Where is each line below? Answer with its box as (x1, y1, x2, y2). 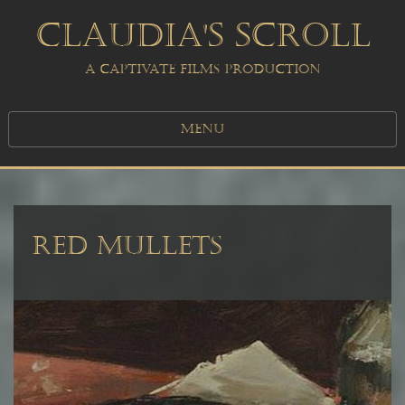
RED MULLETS (32, 231, 221, 261)
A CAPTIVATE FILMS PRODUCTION (84, 61, 321, 77)
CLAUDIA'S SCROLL (34, 16, 371, 55)
